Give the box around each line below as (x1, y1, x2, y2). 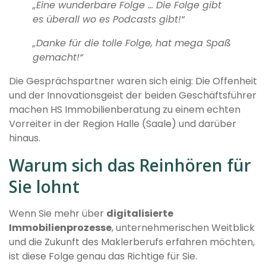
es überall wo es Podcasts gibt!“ (33, 12, 185, 27)
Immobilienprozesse (9, 221, 112, 235)
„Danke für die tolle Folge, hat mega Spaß (33, 36, 231, 50)
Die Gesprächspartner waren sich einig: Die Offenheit (9, 74, 257, 88)
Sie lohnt (9, 175, 80, 198)
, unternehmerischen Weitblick (112, 221, 255, 235)
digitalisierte (106, 207, 173, 221)
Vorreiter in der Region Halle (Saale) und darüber (9, 117, 236, 131)
